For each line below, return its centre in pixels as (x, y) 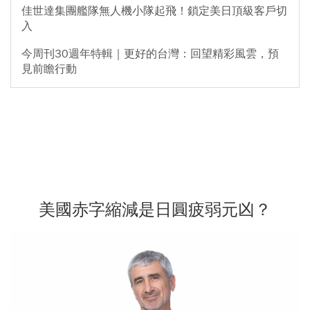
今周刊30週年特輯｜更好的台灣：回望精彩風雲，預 (150, 54)
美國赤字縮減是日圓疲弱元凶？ (155, 209)
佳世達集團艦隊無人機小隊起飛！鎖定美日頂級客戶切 (154, 11)
